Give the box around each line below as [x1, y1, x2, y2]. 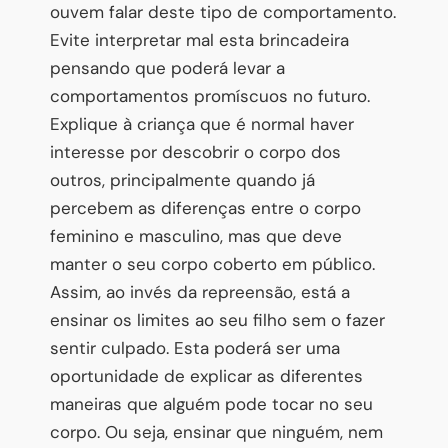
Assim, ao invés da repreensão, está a [50, 280, 350, 303]
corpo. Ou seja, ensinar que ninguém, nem [50, 420, 383, 443]
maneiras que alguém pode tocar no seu [50, 392, 373, 415]
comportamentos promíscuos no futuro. [50, 84, 370, 107]
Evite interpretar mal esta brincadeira [50, 28, 349, 51]
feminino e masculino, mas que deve [50, 224, 342, 247]
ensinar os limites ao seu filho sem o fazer [50, 308, 385, 331]
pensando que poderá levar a [50, 56, 285, 79]
